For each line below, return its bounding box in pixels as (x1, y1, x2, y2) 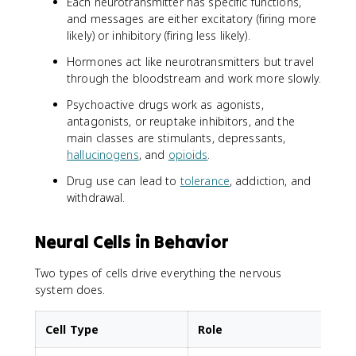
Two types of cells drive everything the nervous (35, 265, 282, 281)
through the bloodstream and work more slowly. (67, 71, 321, 86)
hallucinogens (67, 147, 139, 162)
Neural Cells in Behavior (35, 230, 229, 253)
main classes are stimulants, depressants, (67, 130, 286, 145)
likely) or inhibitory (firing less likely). (67, 28, 250, 43)
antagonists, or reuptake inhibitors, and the (67, 114, 295, 129)
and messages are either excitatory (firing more (67, 11, 317, 26)
